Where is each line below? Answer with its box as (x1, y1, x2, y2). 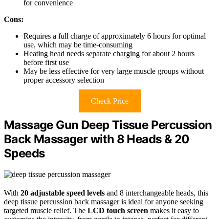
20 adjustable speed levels (21, 188, 105, 197)
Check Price (90, 96, 129, 105)
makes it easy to (148, 206, 199, 215)
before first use (23, 58, 69, 66)
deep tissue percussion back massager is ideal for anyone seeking (4, 197, 203, 206)
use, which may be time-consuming (23, 40, 132, 49)
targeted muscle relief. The (4, 206, 88, 215)
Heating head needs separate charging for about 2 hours (23, 49, 195, 58)
